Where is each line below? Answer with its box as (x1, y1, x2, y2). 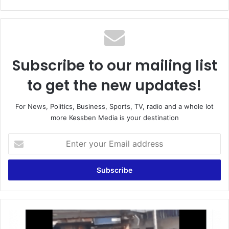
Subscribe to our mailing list (12, 55, 217, 76)
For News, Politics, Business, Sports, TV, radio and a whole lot (15, 102, 214, 110)
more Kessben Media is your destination (50, 113, 179, 122)
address (8, 166, 33, 174)
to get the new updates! (27, 75, 202, 96)
